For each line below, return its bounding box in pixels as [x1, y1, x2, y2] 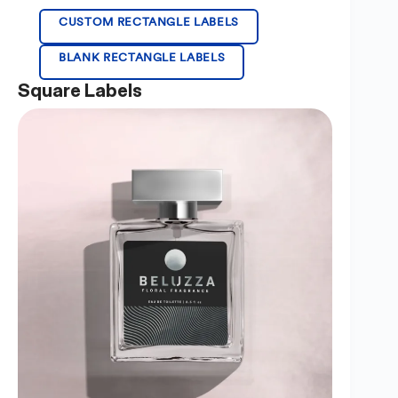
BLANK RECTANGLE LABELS [59, 50, 226, 64]
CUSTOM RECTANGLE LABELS [59, 14, 239, 28]
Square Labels [18, 78, 142, 102]
